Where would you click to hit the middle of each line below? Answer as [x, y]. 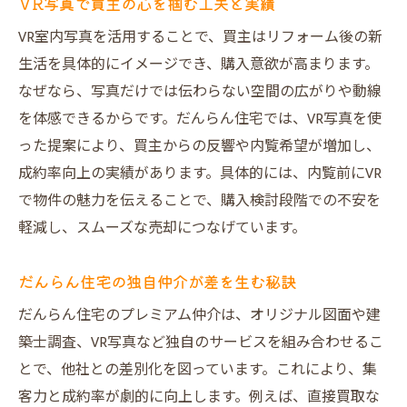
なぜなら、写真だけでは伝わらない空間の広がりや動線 [200, 92]
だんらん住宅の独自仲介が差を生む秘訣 [157, 281]
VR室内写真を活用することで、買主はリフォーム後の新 [200, 38]
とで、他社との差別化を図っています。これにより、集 [198, 370]
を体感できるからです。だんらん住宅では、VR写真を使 [200, 119]
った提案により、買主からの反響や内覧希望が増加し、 [199, 147]
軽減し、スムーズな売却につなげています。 [162, 228]
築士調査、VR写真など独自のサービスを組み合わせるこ [201, 343]
